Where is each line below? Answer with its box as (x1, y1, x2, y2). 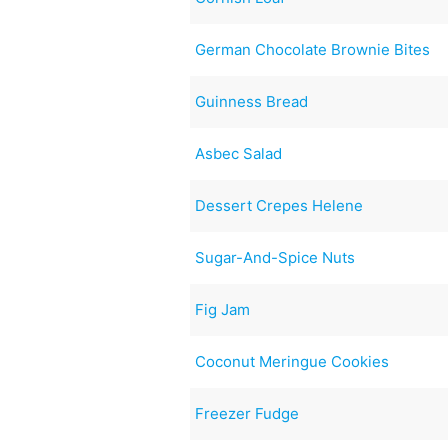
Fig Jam (195, 299, 251, 319)
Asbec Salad (195, 143, 283, 163)
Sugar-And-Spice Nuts (195, 247, 356, 267)
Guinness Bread (195, 91, 309, 111)
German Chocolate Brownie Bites (195, 39, 431, 59)
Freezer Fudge (195, 403, 300, 423)
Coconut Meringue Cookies (195, 351, 390, 371)
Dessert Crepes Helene (195, 195, 364, 215)
